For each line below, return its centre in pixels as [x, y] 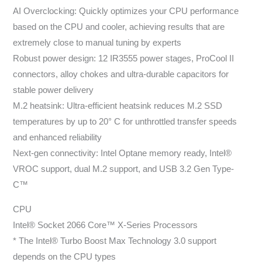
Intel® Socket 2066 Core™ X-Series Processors [106, 225]
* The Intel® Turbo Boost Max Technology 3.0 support [115, 241]
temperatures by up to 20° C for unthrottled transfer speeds [125, 122]
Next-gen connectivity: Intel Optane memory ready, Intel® [123, 154]
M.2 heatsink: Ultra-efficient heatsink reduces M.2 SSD [118, 106]
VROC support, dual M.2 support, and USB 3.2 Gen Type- [124, 169]
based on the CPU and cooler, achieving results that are [119, 27]
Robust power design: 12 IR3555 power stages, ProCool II [124, 59]
